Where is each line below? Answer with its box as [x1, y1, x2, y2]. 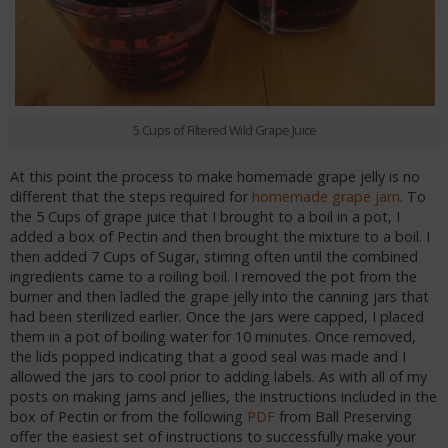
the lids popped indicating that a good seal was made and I [10, 346, 406, 366]
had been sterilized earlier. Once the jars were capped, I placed [10, 306, 424, 326]
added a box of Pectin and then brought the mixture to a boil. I [10, 226, 430, 246]
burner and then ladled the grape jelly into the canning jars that [10, 286, 429, 306]
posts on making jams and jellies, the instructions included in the [10, 386, 437, 406]
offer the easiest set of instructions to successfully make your [10, 426, 416, 446]
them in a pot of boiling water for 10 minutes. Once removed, [10, 326, 416, 346]
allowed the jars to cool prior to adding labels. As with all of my [10, 366, 427, 386]
